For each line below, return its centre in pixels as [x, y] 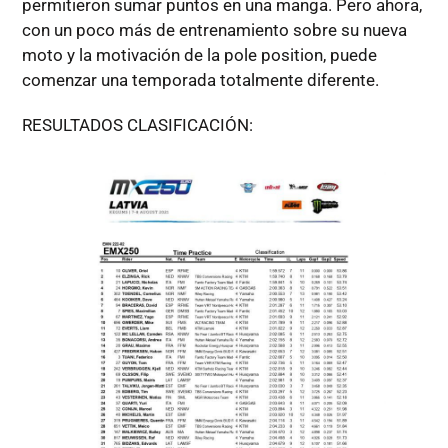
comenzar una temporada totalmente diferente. [200, 80]
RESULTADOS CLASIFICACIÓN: [137, 125]
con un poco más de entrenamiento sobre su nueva [214, 30]
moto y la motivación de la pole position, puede [199, 55]
